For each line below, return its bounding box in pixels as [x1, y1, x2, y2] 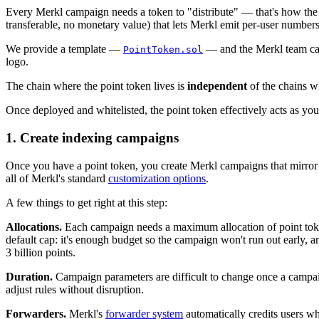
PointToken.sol [123, 44, 203, 56]
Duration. [6, 270, 53, 283]
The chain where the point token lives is [6, 80, 187, 93]
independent [187, 80, 247, 93]
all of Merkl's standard [6, 172, 108, 184]
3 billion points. [6, 246, 75, 258]
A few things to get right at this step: [6, 196, 167, 209]
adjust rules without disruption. [6, 283, 144, 296]
